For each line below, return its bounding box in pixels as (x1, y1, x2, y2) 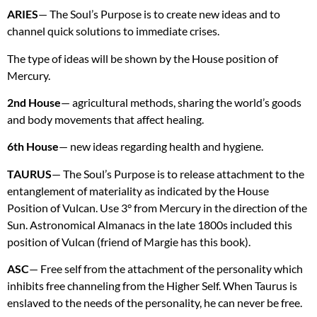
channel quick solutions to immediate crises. (7, 24, 219, 38)
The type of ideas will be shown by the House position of (7, 51, 278, 65)
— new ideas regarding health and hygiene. (59, 139, 263, 154)
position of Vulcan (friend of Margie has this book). (7, 234, 250, 248)
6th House (7, 139, 59, 154)
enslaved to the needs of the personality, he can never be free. (7, 296, 302, 310)
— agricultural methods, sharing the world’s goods (61, 95, 301, 109)
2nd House (7, 95, 61, 109)
